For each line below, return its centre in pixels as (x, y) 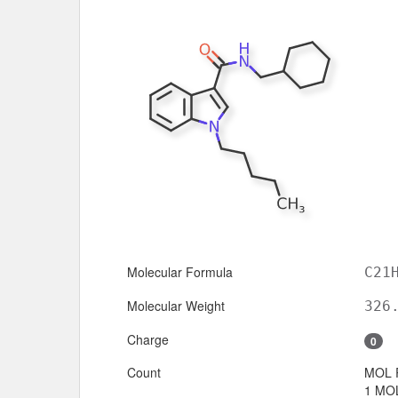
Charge (148, 339)
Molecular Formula (180, 271)
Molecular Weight (176, 305)
